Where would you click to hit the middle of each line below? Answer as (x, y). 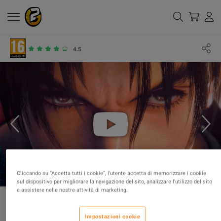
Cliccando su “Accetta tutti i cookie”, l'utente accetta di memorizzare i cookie (111, 173)
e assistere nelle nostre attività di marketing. (72, 190)
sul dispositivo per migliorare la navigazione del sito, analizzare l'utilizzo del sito (114, 182)
